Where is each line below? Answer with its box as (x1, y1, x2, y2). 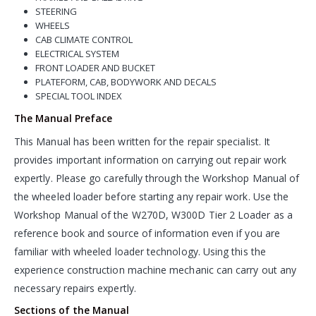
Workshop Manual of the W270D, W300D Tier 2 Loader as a (14, 208, 293, 222)
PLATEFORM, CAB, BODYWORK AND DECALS (35, 75, 217, 88)
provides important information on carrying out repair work (14, 153, 287, 167)
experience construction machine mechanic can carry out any (14, 263, 297, 277)
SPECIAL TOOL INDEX (35, 89, 122, 102)
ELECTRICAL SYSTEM (35, 47, 119, 60)
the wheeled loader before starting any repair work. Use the (14, 190, 289, 204)
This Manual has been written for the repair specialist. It (14, 135, 271, 149)
